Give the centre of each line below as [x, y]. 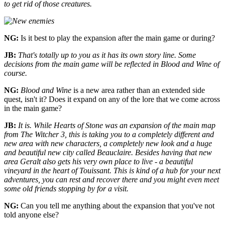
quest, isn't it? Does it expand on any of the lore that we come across [112, 99]
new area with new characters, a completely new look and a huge [108, 144]
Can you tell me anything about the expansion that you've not [117, 206]
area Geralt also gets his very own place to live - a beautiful [98, 162]
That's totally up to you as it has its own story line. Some [107, 55]
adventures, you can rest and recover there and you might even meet [111, 180]
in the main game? [33, 108]
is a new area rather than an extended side [138, 90]
